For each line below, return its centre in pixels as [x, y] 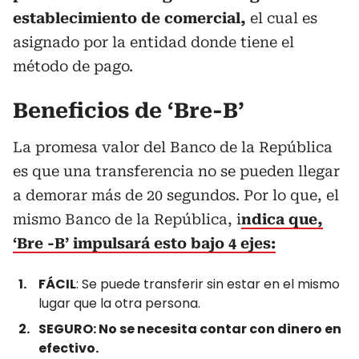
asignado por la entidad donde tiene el [153, 42]
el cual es [284, 18]
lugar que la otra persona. [119, 303]
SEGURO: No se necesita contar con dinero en [190, 329]
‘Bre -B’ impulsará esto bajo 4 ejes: [144, 243]
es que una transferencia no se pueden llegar [176, 171]
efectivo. [69, 348]
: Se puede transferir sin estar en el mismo [208, 284]
